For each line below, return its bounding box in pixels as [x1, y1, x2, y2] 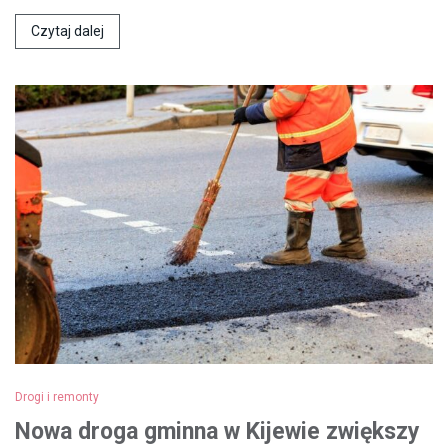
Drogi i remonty [15, 389, 99, 404]
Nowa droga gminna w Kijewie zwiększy [15, 417, 420, 445]
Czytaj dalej [31, 22, 104, 39]
